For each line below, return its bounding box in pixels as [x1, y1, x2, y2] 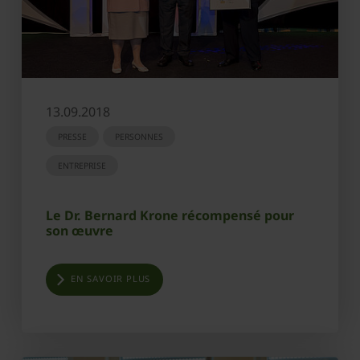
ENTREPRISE [58, 160, 106, 172]
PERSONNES [115, 131, 163, 143]
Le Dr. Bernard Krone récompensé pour [46, 207, 294, 225]
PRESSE [58, 131, 87, 143]
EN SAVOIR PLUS [71, 272, 151, 285]
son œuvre [46, 222, 113, 240]
